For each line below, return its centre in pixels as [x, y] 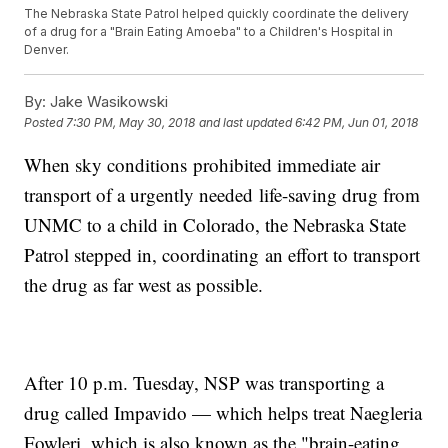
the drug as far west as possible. [144, 285]
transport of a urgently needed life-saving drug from [222, 195]
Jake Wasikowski [107, 102]
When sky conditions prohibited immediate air [202, 165]
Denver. [47, 50]
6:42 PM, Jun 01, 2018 [357, 123]
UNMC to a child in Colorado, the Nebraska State [215, 225]
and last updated [246, 123]
